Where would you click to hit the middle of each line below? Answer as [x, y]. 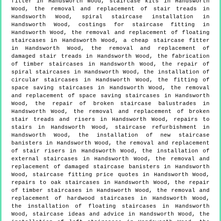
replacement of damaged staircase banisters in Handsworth [110, 166]
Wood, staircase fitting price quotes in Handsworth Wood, [110, 174]
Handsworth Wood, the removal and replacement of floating [110, 32]
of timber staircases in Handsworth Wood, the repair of [110, 64]
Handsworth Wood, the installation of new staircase [110, 135]
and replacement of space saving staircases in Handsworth [110, 95]
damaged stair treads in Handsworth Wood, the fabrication [110, 56]
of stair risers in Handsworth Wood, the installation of [110, 151]
